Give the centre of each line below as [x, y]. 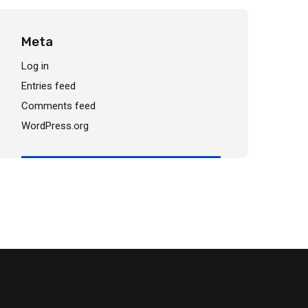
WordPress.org [55, 126]
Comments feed [58, 106]
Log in [35, 66]
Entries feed [48, 86]
